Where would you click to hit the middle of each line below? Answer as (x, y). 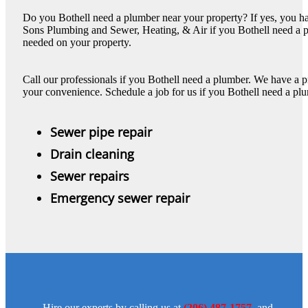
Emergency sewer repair (120, 198)
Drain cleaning (92, 154)
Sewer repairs (90, 176)
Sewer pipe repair (101, 132)
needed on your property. (77, 42)
